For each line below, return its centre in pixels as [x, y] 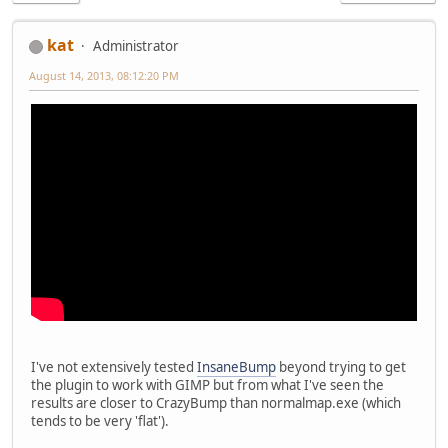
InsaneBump [236, 366]
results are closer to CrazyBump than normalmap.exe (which [216, 402]
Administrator [136, 46]
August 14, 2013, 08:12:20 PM [104, 76]
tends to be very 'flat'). [100, 420]
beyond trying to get [341, 366]
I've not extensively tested [114, 366]
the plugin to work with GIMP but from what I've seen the [207, 384]
